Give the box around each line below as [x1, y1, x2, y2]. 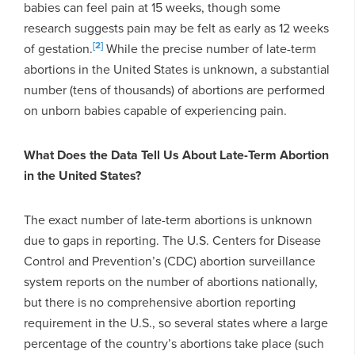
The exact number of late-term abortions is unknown [24, 210, 312, 229]
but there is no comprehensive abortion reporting [24, 292, 296, 311]
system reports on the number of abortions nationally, [24, 272, 318, 291]
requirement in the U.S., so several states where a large [24, 313, 328, 332]
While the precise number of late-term [103, 39, 316, 58]
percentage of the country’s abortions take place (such [24, 334, 324, 353]
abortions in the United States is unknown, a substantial [24, 59, 330, 78]
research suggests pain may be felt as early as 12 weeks [24, 18, 329, 37]
